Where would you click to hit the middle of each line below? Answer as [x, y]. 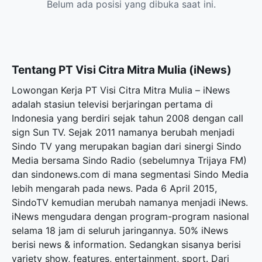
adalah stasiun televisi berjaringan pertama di [112, 104]
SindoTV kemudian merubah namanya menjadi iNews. [130, 202]
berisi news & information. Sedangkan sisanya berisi [126, 244]
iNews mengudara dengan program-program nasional [130, 216]
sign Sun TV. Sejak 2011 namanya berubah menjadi [123, 132]
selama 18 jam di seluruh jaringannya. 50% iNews [120, 230]
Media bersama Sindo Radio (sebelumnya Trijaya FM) [129, 160]
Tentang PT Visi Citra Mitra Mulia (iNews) [122, 70]
